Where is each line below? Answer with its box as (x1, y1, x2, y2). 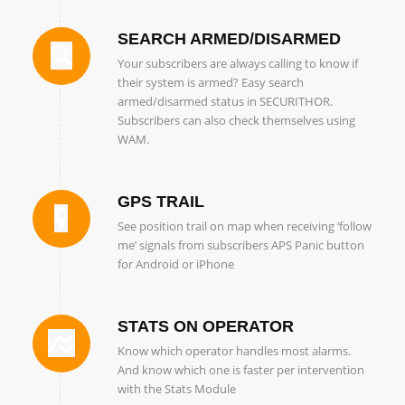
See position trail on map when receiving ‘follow (117, 218, 372, 235)
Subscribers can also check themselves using (117, 112, 355, 129)
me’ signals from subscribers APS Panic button (117, 237, 364, 254)
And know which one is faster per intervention (117, 362, 364, 379)
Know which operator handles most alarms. (117, 343, 351, 360)
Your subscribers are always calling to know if (117, 55, 358, 72)
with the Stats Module (117, 381, 236, 398)
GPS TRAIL (117, 193, 204, 212)
